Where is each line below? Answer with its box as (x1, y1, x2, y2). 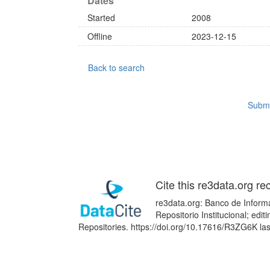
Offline (87, 30, 112, 42)
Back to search (88, 61, 145, 74)
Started (87, 11, 115, 24)
